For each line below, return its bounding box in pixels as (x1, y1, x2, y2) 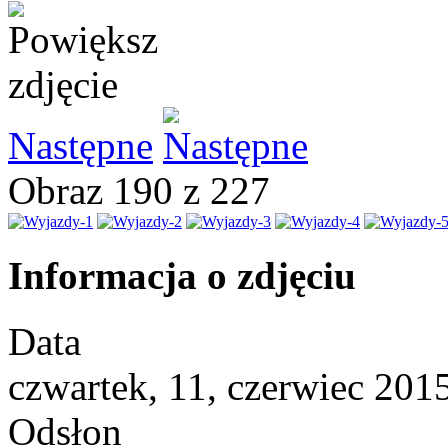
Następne (8, 124, 153, 168)
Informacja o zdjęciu (8, 253, 356, 297)
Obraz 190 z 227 (8, 169, 290, 213)
